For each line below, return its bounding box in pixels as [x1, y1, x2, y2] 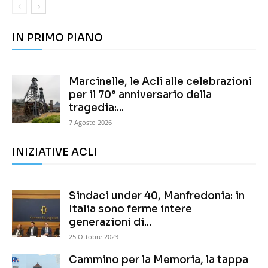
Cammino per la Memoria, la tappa [69, 254, 248, 267]
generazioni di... [69, 216, 151, 229]
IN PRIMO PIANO [12, 32, 103, 45]
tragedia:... [69, 102, 124, 115]
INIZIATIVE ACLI [12, 146, 97, 159]
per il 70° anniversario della [69, 89, 212, 102]
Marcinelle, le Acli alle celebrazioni [69, 75, 252, 89]
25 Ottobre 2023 [69, 232, 118, 242]
